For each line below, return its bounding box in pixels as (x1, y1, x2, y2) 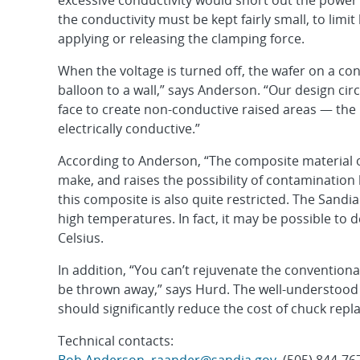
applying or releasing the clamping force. (58, 30, 305, 47)
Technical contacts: (58, 332, 174, 350)
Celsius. (58, 229, 104, 247)
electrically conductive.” (58, 120, 200, 137)
